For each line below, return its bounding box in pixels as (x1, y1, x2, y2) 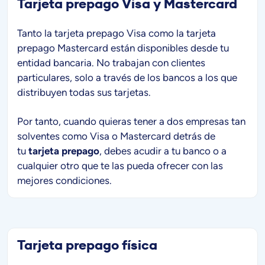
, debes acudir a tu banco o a (99, 144, 227, 157)
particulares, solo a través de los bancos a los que (17, 71, 237, 83)
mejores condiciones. (17, 174, 112, 186)
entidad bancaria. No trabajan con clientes (17, 56, 205, 69)
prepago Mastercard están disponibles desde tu (17, 41, 229, 54)
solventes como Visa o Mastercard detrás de (17, 130, 215, 142)
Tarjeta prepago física (17, 237, 157, 253)
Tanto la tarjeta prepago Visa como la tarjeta (17, 27, 216, 39)
